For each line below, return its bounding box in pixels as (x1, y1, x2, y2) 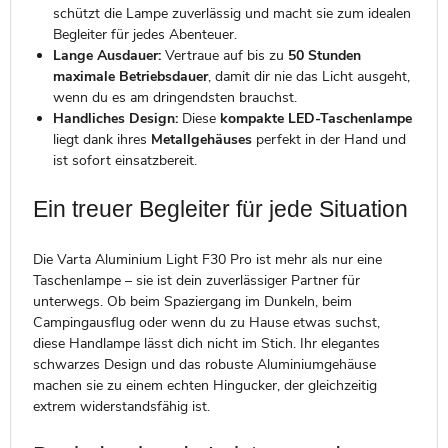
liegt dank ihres (52, 129, 151, 149)
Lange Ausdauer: (52, 45, 161, 65)
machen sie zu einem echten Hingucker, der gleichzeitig (32, 375, 377, 395)
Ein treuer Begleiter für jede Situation (32, 196, 408, 223)
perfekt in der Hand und (251, 129, 406, 149)
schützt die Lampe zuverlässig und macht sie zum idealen (52, 3, 411, 23)
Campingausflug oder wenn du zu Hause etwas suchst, (32, 312, 380, 332)
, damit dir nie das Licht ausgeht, (207, 66, 410, 86)
